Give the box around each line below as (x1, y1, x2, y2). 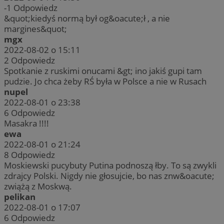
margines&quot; (4, 23, 67, 35)
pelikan (4, 191, 35, 203)
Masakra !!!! (4, 117, 49, 129)
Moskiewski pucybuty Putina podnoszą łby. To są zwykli (4, 159, 216, 171)
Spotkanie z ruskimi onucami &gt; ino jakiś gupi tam (4, 65, 202, 77)
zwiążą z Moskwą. (4, 180, 72, 192)
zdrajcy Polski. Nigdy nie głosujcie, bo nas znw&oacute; (4, 170, 214, 182)
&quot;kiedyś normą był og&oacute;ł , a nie (4, 12, 170, 24)
